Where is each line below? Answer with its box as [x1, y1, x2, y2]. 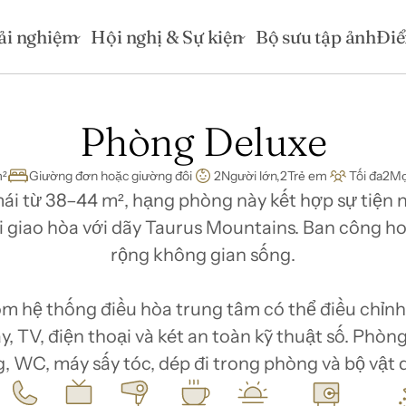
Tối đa [349, 168, 382, 184]
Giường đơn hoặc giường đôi [29, 168, 192, 184]
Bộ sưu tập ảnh [255, 24, 377, 48]
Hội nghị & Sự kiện [91, 24, 243, 48]
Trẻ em [287, 168, 327, 184]
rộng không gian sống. [111, 244, 295, 266]
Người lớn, [221, 168, 280, 184]
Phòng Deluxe [79, 117, 327, 166]
